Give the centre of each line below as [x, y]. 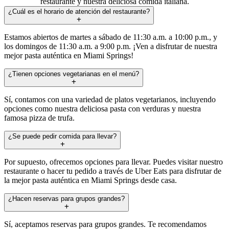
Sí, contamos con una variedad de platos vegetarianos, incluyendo [110, 99]
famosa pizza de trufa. [39, 118]
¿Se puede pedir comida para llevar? [62, 136]
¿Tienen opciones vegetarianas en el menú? [74, 74]
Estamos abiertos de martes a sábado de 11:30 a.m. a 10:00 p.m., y [111, 37]
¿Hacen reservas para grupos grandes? [66, 198]
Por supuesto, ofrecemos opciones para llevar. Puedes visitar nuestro [113, 162]
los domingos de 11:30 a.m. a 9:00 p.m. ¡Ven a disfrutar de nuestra [111, 46]
